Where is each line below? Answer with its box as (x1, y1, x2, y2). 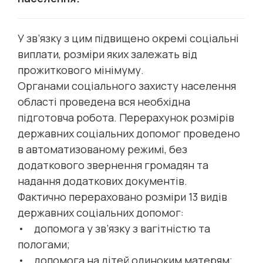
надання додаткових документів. (18, 174, 187, 188)
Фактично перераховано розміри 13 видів (18, 190, 227, 204)
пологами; (18, 237, 70, 251)
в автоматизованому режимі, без (18, 142, 187, 156)
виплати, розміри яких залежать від (18, 47, 197, 61)
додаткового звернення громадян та (18, 158, 208, 172)
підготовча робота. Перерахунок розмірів (18, 110, 234, 124)
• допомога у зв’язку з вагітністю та (18, 221, 210, 235)
